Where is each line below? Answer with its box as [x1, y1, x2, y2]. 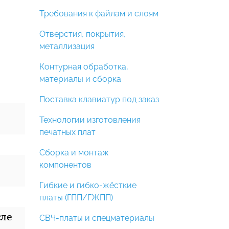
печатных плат [39, 127, 96, 137]
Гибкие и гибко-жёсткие [39, 180, 136, 190]
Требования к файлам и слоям [39, 9, 158, 18]
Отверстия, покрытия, [39, 29, 126, 39]
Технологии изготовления [39, 115, 141, 125]
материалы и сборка [39, 74, 121, 84]
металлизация [39, 41, 95, 51]
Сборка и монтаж [39, 148, 109, 157]
